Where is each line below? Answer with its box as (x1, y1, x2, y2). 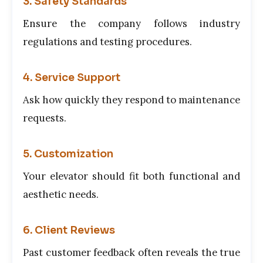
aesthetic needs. (23, 188, 99, 201)
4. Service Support (23, 70, 120, 84)
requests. (23, 111, 66, 124)
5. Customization (23, 147, 113, 161)
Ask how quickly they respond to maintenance (23, 93, 240, 106)
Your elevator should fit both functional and (23, 170, 240, 183)
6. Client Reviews (23, 224, 115, 237)
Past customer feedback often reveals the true (23, 246, 240, 259)
